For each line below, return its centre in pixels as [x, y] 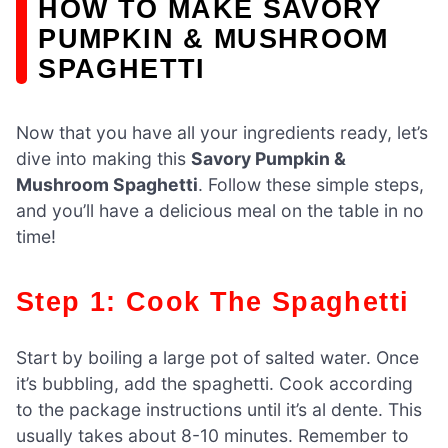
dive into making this [103, 158]
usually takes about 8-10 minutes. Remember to [212, 435]
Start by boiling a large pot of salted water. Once [217, 357]
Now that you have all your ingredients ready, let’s [222, 132]
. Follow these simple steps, [311, 184]
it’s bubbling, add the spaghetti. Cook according [214, 383]
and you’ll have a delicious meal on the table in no [220, 210]
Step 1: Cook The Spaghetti [222, 301]
